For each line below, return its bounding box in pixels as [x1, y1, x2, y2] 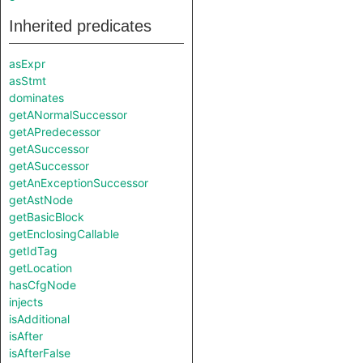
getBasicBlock [9, 210, 84, 224]
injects [9, 295, 43, 309]
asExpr [9, 57, 45, 70]
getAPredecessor [9, 125, 100, 139]
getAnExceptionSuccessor [9, 176, 148, 190]
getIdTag [9, 244, 58, 258]
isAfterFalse [9, 346, 70, 360]
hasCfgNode [9, 278, 76, 292]
